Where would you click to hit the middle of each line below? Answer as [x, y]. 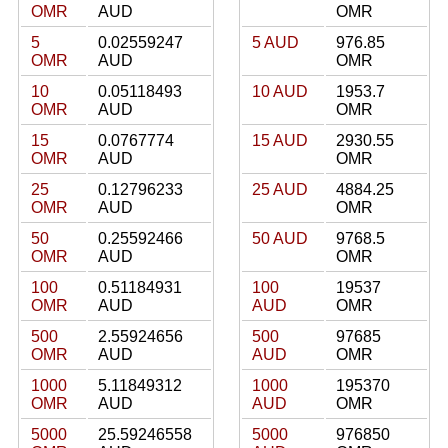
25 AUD [280, 189]
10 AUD [280, 91]
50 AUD [280, 238]
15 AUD [280, 140]
